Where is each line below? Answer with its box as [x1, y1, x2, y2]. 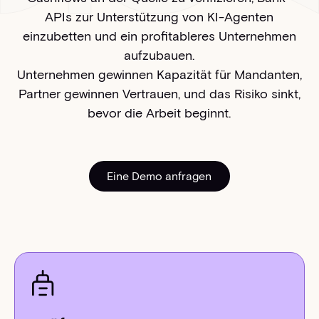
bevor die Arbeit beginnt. [88, 105, 231, 121]
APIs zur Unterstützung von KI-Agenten [45, 9, 274, 25]
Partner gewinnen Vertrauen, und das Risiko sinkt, [18, 85, 300, 102]
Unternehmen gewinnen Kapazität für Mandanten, [16, 66, 302, 83]
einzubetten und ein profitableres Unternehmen [22, 28, 296, 44]
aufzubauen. [124, 47, 195, 63]
